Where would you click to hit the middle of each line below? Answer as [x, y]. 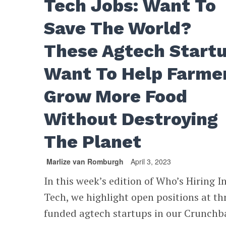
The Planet [95, 142]
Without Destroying [131, 119]
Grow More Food [116, 96]
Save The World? [118, 28]
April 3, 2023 [151, 161]
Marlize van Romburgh [85, 161]
